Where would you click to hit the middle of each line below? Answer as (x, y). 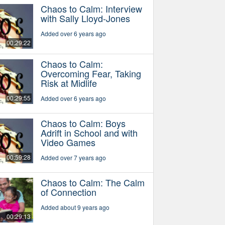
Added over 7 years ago (73, 158)
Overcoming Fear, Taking (91, 74)
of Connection (68, 192)
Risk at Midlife (69, 83)
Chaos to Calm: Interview (91, 9)
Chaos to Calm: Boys (83, 123)
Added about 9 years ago (75, 207)
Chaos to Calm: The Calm (92, 183)
